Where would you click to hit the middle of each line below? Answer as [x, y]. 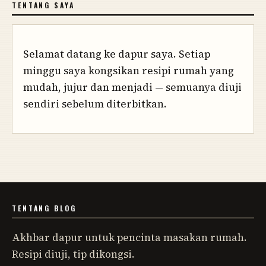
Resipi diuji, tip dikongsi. [73, 254]
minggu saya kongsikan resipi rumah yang [129, 71]
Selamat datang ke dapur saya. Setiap [117, 54]
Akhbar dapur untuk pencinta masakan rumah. [129, 238]
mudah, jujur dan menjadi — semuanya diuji [132, 88]
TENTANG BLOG [44, 208]
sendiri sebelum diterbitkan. [95, 104]
